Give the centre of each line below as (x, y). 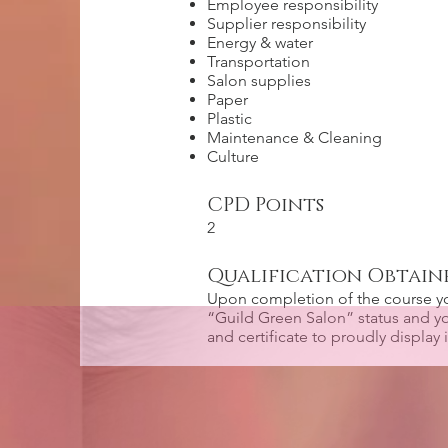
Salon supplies (259, 80)
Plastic (229, 118)
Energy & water (260, 42)
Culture (233, 156)
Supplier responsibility (286, 23)
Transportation (258, 61)
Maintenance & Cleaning (294, 137)
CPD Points (265, 205)
